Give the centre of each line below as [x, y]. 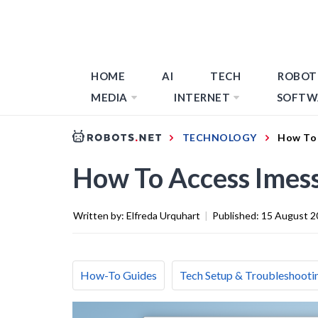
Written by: [100, 215]
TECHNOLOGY [219, 137]
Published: [237, 215]
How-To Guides [119, 275]
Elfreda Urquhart [163, 215]
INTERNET [202, 97]
